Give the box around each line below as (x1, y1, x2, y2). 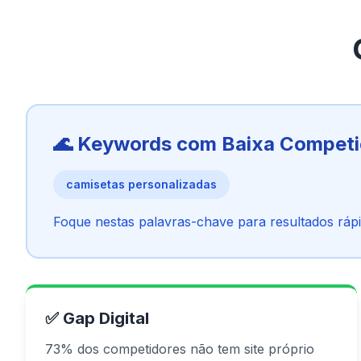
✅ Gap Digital (45, 309, 149, 328)
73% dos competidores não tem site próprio (45, 341, 314, 357)
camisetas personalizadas (66, 177, 217, 191)
